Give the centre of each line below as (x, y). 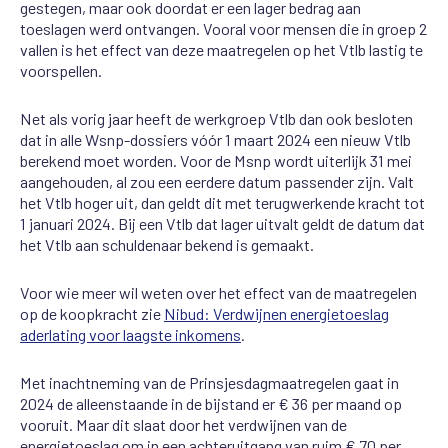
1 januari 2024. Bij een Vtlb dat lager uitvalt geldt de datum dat (222, 223)
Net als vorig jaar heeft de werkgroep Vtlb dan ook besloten (216, 118)
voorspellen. (61, 70)
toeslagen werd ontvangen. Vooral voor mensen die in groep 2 (223, 28)
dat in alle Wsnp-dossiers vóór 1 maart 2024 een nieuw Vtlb (215, 139)
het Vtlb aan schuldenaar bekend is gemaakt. (167, 244)
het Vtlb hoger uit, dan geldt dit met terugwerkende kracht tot (222, 202)
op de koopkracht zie (92, 313)
